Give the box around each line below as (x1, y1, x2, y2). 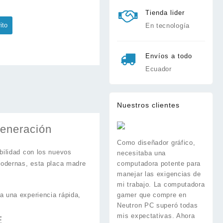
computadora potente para (117, 160, 201, 168)
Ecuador (145, 65, 172, 73)
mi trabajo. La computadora (117, 181, 205, 189)
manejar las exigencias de (117, 170, 201, 178)
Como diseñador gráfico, (117, 139, 196, 147)
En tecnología (145, 22, 190, 30)
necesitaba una (117, 149, 166, 157)
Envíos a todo (145, 52, 192, 60)
